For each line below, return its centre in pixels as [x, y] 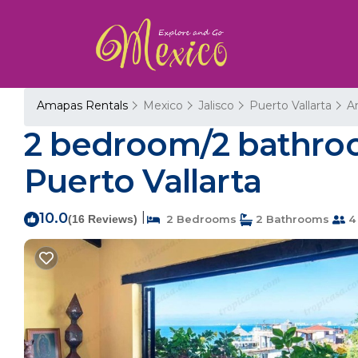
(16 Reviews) [103, 219]
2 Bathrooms [291, 219]
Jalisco [216, 105]
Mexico [163, 105]
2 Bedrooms [198, 219]
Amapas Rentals [84, 105]
